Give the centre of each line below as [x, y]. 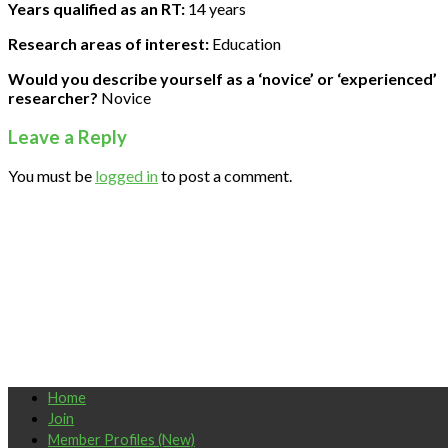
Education [245, 43]
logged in [126, 176]
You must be [51, 176]
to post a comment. [225, 176]
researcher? [53, 97]
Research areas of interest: [108, 43]
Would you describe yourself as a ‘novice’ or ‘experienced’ [222, 78]
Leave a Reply [67, 136]
